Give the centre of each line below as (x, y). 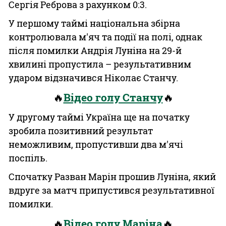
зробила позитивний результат (81, 131)
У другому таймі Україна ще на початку (99, 117)
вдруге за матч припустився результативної (111, 190)
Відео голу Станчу (113, 97)
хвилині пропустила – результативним (100, 64)
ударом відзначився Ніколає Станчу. (93, 78)
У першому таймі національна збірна (94, 23)
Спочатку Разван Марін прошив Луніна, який (112, 177)
